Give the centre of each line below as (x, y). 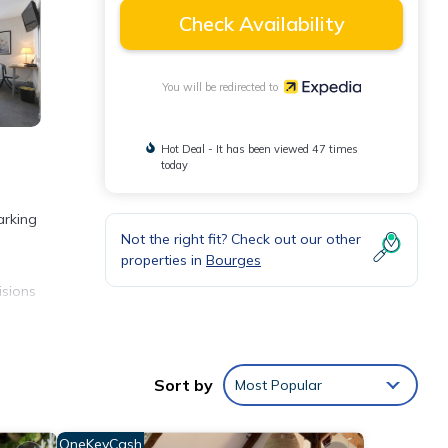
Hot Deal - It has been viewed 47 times (259, 148)
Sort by (183, 385)
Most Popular (278, 385)
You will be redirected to (223, 86)
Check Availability (261, 23)
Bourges (233, 259)
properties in (163, 259)
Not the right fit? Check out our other (241, 238)
